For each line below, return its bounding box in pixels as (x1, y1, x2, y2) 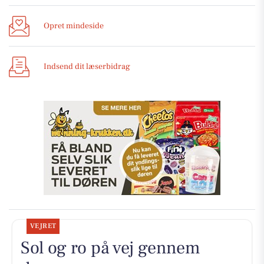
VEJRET (29, 221, 57, 230)
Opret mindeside (44, 20, 104, 31)
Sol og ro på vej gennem (20, 236, 200, 259)
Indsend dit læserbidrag (44, 61, 130, 72)
